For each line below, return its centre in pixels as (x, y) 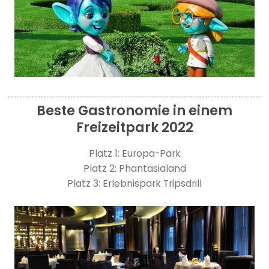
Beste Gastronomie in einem (134, 111)
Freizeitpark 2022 (134, 128)
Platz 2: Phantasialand (134, 168)
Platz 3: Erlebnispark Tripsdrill (134, 183)
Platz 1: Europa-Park (134, 153)
